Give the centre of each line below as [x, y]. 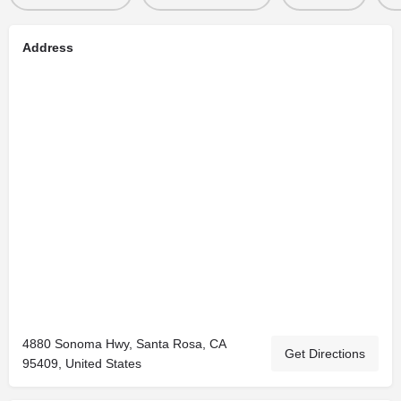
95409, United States [82, 363]
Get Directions [325, 353]
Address [48, 47]
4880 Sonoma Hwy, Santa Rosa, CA [124, 343]
